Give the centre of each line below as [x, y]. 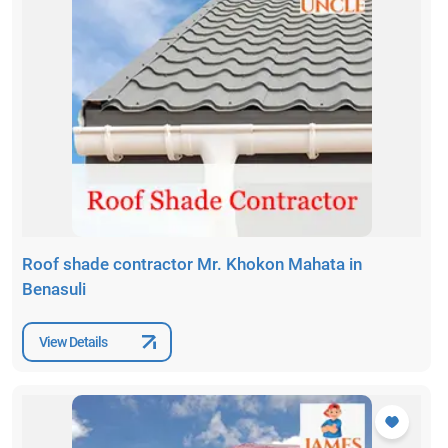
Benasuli [54, 289]
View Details [73, 341]
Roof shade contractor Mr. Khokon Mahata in [192, 264]
